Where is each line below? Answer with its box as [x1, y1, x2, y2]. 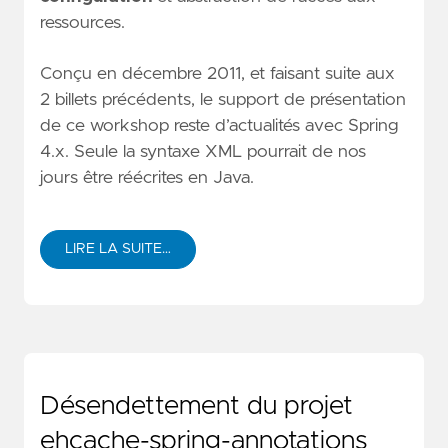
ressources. [40, 13, 125, 32]
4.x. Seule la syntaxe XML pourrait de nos [40, 143, 366, 162]
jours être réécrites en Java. [40, 169, 254, 188]
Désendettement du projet [40, 393, 353, 420]
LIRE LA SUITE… [65, 242, 171, 257]
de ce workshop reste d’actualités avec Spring [40, 117, 398, 136]
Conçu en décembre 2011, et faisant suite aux [40, 65, 395, 84]
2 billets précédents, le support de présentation [40, 91, 406, 110]
